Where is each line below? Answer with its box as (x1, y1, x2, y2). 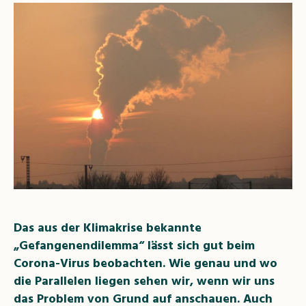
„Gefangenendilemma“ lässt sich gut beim (14, 236, 255, 256)
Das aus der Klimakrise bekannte (14, 218, 201, 238)
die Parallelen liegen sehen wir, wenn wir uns (14, 271, 275, 292)
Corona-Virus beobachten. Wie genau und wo (14, 253, 277, 274)
